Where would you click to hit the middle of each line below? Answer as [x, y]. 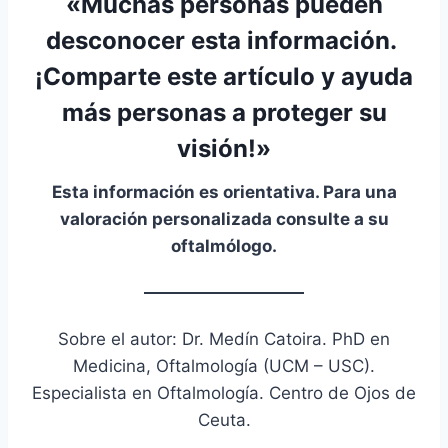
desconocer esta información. [224, 40]
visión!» [224, 148]
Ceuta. [224, 419]
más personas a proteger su [224, 112]
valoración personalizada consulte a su [224, 218]
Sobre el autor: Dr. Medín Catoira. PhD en [224, 338]
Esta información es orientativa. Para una [224, 191]
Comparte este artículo [179, 76]
